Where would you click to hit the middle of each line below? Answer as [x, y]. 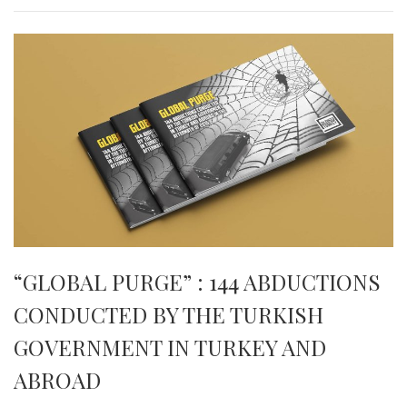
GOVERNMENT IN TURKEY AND [170, 347]
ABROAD [57, 380]
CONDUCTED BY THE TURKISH [169, 314]
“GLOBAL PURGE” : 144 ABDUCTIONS [197, 282]
